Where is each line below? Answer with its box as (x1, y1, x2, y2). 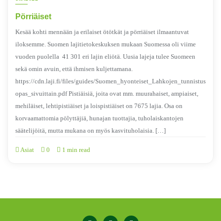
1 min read (61, 146, 90, 154)
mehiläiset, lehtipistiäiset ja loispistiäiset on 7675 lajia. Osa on (15, 102, 183, 110)
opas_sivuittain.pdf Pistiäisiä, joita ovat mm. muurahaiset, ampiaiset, (15, 90, 198, 98)
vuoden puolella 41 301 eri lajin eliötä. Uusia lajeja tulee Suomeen (15, 53, 195, 61)
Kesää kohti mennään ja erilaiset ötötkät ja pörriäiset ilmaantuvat (15, 28, 189, 36)
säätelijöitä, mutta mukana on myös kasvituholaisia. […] (15, 127, 166, 135)
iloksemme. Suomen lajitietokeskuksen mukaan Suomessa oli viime (15, 40, 196, 48)
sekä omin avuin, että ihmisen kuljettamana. (15, 65, 133, 73)
